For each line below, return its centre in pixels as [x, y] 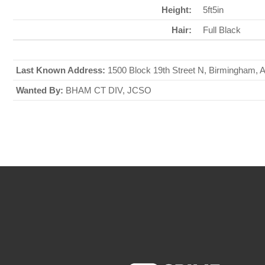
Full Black [222, 30]
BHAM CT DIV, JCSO [107, 90]
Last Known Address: [61, 70]
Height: [177, 10]
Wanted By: [40, 90]
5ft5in [213, 10]
